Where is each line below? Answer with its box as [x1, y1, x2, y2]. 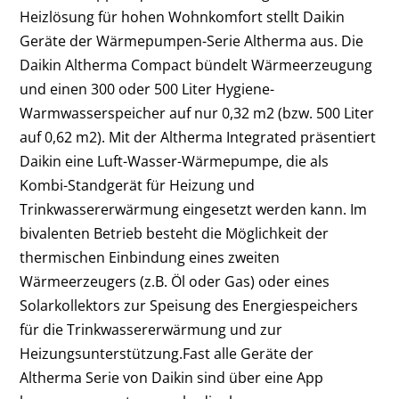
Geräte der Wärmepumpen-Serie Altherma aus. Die [20, 30, 364, 51]
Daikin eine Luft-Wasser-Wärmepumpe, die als [20, 151, 330, 171]
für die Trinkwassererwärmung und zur [20, 319, 283, 339]
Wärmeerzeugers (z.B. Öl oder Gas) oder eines [20, 271, 330, 291]
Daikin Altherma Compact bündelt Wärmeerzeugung [20, 54, 373, 75]
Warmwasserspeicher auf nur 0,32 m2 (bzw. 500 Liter [20, 102, 375, 123]
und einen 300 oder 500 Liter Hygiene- [20, 78, 275, 99]
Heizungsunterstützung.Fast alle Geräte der [20, 343, 314, 363]
